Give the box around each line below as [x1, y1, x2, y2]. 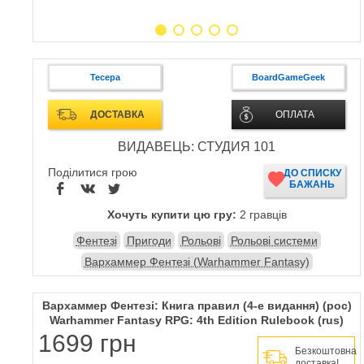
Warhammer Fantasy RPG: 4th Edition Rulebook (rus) [50, 314, 344, 327]
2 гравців [236, 208, 287, 221]
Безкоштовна [295, 345, 357, 357]
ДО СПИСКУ [283, 167, 341, 179]
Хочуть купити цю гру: [106, 208, 236, 221]
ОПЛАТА [275, 109, 314, 120]
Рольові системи [230, 234, 318, 247]
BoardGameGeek [252, 72, 325, 82]
